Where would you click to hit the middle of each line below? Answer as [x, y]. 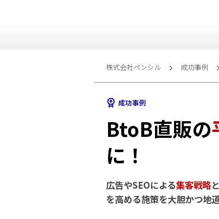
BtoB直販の [159, 128]
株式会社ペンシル [133, 67]
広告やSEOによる [141, 185]
